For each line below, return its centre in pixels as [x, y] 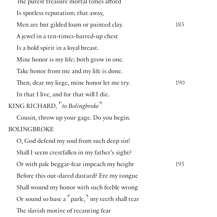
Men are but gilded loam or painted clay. [70, 26]
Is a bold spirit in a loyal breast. [57, 49]
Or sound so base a [42, 200]
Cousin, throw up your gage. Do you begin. [73, 119]
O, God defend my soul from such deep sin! [73, 142]
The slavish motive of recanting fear [63, 212]
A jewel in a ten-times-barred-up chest [67, 38]
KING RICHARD [32, 107]
